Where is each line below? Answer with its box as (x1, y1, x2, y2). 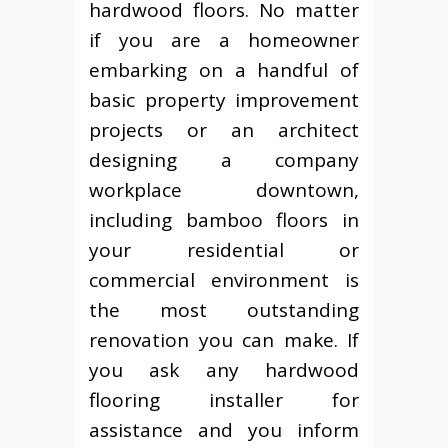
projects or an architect (89, 116, 359, 143)
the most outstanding (89, 296, 359, 323)
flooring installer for (89, 386, 359, 413)
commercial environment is (89, 266, 359, 293)
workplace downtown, (89, 176, 359, 203)
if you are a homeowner (89, 26, 359, 53)
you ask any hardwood (89, 356, 359, 383)
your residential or (89, 236, 359, 263)
